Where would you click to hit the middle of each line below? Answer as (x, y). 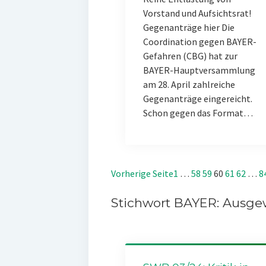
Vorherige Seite (142, 173)
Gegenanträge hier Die (189, 27)
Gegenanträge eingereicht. (197, 99)
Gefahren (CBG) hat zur (190, 56)
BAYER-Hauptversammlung (199, 70)
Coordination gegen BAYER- (199, 42)
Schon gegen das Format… (198, 113)
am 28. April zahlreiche (189, 84)
